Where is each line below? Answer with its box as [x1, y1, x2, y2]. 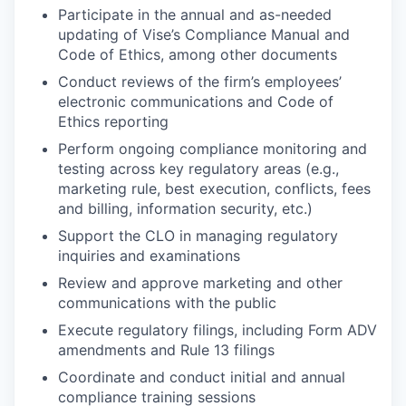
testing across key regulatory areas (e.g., [58, 159, 339, 178]
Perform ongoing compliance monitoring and [58, 139, 367, 158]
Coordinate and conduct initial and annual [58, 367, 345, 386]
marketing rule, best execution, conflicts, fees [58, 179, 371, 198]
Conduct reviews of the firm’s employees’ [58, 72, 342, 91]
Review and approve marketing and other [58, 273, 343, 292]
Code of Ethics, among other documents [58, 44, 337, 63]
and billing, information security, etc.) [58, 198, 313, 217]
